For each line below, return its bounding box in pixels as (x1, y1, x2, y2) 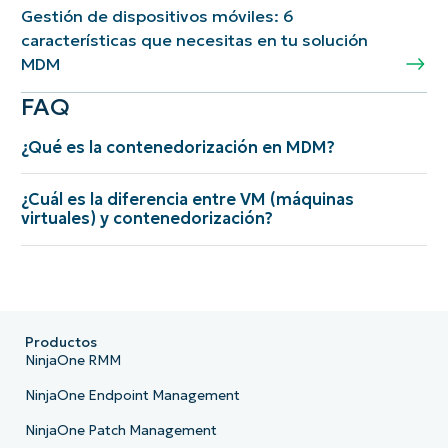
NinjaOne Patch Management (24, 421, 217, 439)
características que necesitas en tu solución (20, 30, 368, 51)
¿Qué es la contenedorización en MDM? (20, 136, 335, 157)
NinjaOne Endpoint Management (24, 386, 240, 404)
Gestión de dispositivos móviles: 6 (20, 6, 294, 27)
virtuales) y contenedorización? (20, 208, 273, 229)
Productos (24, 333, 97, 351)
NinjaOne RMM (24, 351, 121, 369)
